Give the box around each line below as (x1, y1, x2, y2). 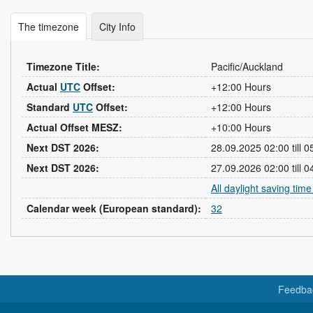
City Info (99, 20, 136, 34)
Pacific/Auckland (211, 59, 283, 73)
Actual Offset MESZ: (27, 120, 122, 134)
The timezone (18, 20, 79, 34)
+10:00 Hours (211, 120, 271, 134)
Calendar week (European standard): (27, 201, 201, 215)
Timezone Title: (27, 59, 100, 73)
